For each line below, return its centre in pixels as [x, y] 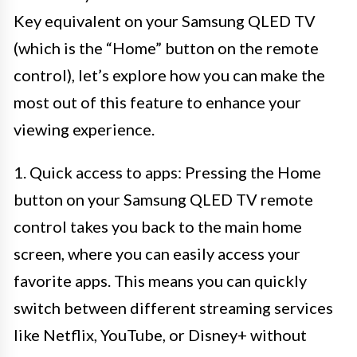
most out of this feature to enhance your [157, 102]
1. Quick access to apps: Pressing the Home [167, 172]
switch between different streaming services [173, 307]
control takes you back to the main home [158, 226]
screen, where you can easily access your [157, 253]
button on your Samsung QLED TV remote [163, 199]
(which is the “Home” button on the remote [166, 47]
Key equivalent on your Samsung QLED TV [165, 20]
